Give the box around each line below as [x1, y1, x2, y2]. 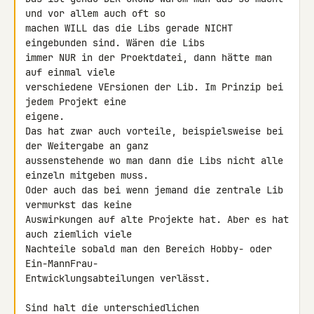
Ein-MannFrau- [25, 257, 104, 270]
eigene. [25, 110, 64, 123]
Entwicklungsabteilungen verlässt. [25, 272, 210, 285]
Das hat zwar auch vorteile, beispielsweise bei [25, 125, 283, 137]
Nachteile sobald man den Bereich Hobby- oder [25, 243, 272, 255]
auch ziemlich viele [25, 228, 137, 240]
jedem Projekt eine [25, 95, 132, 108]
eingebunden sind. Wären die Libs [25, 36, 210, 49]
